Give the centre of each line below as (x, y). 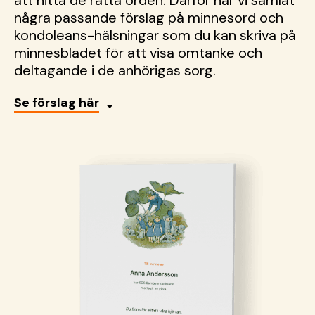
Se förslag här (57, 103)
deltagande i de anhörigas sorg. (115, 71)
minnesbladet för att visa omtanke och (138, 53)
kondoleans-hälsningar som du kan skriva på (155, 36)
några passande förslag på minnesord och (149, 18)
